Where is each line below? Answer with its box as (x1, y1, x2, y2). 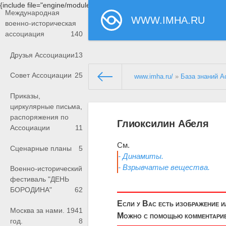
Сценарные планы (10, 144, 72, 152)
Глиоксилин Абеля (117, 118, 209, 129)
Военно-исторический (10, 164, 82, 173)
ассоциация (5, 30, 44, 38)
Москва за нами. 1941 (10, 206, 83, 214)
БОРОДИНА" (10, 186, 52, 194)
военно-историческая (5, 19, 76, 28)
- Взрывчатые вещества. (118, 162, 210, 172)
